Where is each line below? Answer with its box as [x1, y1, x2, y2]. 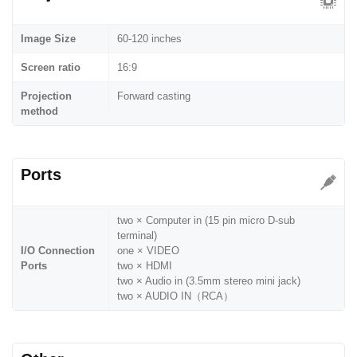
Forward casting [117, 89, 190, 102]
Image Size [21, 32, 76, 45]
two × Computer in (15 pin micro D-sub [117, 214, 295, 226]
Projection [21, 89, 72, 102]
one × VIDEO [117, 244, 179, 257]
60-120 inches [117, 32, 182, 45]
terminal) [117, 229, 157, 241]
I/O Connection [21, 244, 95, 257]
